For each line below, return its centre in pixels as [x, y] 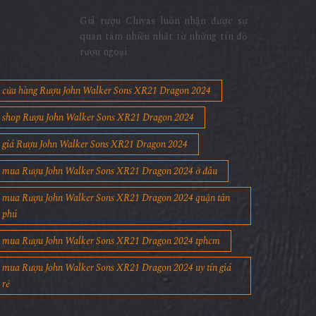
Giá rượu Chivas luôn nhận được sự [164, 21]
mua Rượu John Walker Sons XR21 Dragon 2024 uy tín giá [116, 268]
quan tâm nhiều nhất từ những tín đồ [164, 37]
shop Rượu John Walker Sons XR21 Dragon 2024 [98, 118]
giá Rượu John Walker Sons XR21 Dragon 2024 [95, 145]
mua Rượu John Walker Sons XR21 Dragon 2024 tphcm [111, 241]
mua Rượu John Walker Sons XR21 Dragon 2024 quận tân [116, 198]
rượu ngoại [104, 52]
